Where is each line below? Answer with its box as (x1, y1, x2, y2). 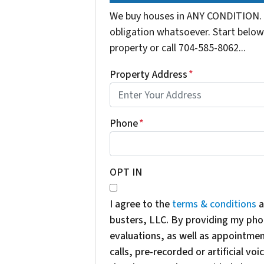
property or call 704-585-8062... (109, 40, 246, 55)
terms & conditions (171, 196, 256, 212)
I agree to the (109, 196, 172, 212)
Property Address (109, 67, 187, 82)
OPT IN (109, 164, 142, 180)
